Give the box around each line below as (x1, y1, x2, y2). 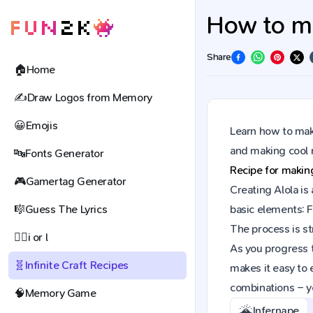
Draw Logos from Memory (27, 91, 152, 104)
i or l (27, 231, 48, 244)
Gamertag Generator (25, 175, 126, 188)
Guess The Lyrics (24, 203, 108, 216)
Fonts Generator (24, 147, 104, 160)
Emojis (25, 119, 58, 132)
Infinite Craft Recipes (24, 259, 129, 272)
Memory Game (24, 286, 96, 300)
